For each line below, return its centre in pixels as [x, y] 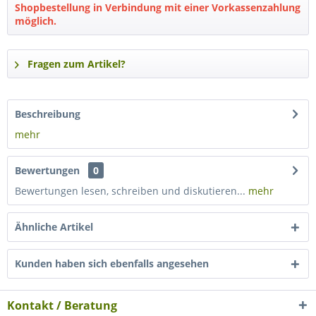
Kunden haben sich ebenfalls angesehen [112, 263]
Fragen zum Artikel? [75, 64]
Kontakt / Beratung [62, 305]
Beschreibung [48, 114]
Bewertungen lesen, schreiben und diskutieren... [130, 191]
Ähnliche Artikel [54, 227]
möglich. [36, 21]
